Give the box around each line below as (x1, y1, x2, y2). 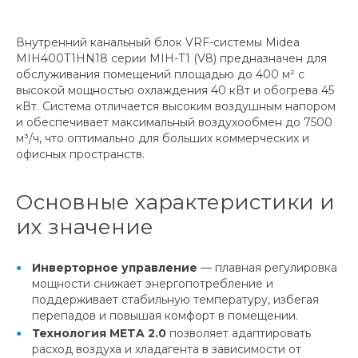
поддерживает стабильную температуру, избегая (32, 292, 319, 307)
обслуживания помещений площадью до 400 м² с (16, 66, 304, 82)
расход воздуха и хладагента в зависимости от (32, 341, 301, 356)
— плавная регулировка (197, 260, 337, 275)
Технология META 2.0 (32, 325, 166, 340)
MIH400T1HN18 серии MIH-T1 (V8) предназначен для (16, 50, 327, 66)
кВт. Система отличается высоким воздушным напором (16, 98, 336, 113)
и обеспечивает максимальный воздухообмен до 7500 (16, 114, 332, 129)
